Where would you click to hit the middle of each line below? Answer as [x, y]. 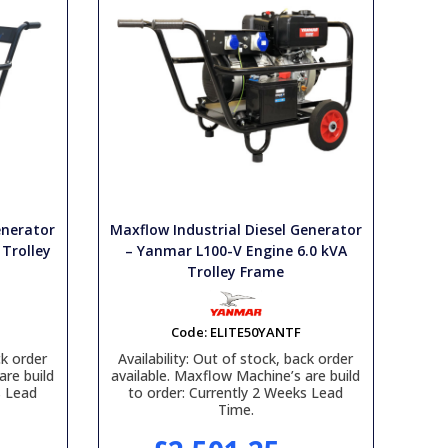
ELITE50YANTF [255, 332]
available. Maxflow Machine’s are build [236, 375]
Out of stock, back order [271, 358]
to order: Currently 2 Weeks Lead [236, 392]
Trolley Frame [236, 271]
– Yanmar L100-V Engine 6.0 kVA [235, 250]
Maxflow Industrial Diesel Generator [235, 229]
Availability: [154, 358]
